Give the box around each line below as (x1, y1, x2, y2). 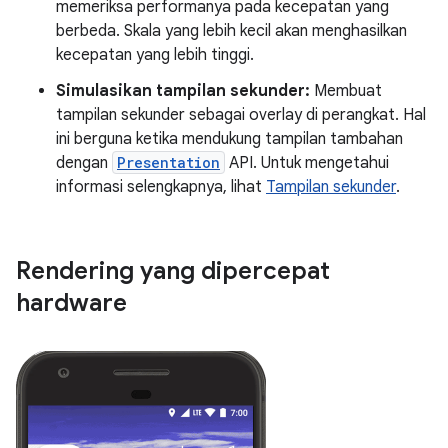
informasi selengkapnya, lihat (56, 176, 266, 197)
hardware (16, 287, 127, 318)
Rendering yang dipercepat (16, 255, 330, 286)
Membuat (310, 80, 382, 101)
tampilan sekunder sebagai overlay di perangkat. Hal (56, 104, 426, 125)
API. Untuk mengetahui (225, 152, 389, 173)
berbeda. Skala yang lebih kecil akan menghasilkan (56, 20, 407, 41)
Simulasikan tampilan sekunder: (56, 80, 310, 101)
